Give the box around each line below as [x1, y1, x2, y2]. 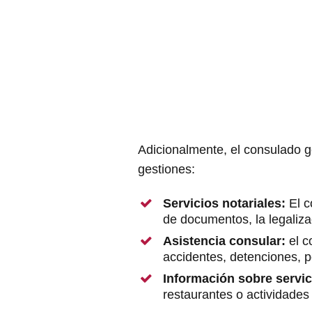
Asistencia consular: [163, 234, 289, 249]
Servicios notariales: [163, 196, 286, 211]
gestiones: [138, 162, 195, 177]
